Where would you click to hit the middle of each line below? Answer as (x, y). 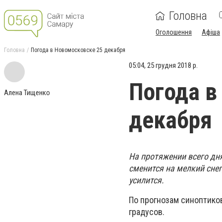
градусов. (147, 212)
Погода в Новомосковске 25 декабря (78, 50)
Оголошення (174, 32)
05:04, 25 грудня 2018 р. (163, 65)
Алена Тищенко (27, 93)
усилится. (146, 180)
